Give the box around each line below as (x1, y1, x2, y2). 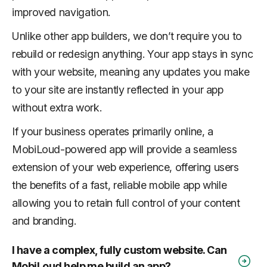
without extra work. (12, 101, 102, 114)
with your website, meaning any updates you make (12, 65, 250, 78)
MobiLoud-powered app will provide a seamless (12, 142, 237, 156)
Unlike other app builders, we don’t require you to (12, 29, 243, 42)
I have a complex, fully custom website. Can (12, 243, 227, 256)
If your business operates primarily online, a (12, 125, 213, 138)
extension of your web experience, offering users (12, 160, 239, 173)
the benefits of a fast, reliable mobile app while (12, 178, 227, 191)
